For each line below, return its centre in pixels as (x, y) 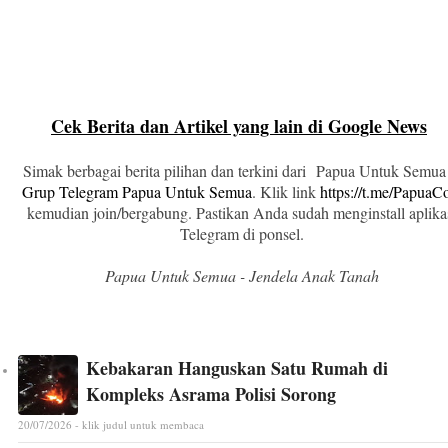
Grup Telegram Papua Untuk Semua (136, 192)
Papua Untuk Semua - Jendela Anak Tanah (242, 276)
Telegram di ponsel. (242, 234)
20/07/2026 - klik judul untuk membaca (111, 425)
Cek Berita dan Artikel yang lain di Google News (239, 126)
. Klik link (285, 192)
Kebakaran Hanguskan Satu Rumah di (237, 368)
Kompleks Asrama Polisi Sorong (211, 394)
